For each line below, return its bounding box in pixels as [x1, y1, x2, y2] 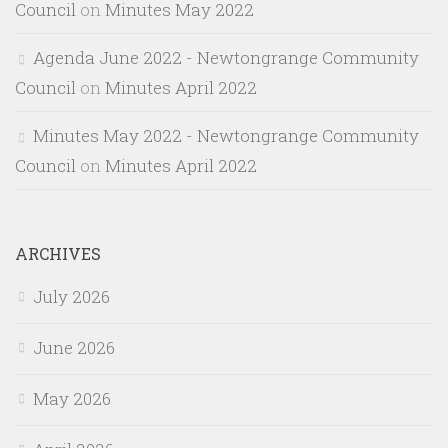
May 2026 [33, 386, 111, 410]
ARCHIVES [15, 242, 101, 264]
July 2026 [33, 284, 110, 308]
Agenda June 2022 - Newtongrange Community [33, 45, 419, 69]
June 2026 [33, 335, 115, 359]
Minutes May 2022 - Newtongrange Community [33, 123, 419, 147]
